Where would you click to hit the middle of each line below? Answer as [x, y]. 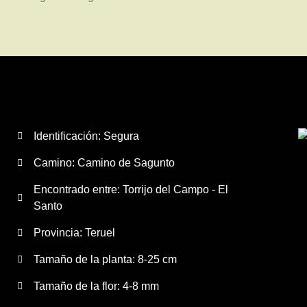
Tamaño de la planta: [86, 259]
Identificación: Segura [86, 136]
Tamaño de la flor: [78, 286]
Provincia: [59, 233]
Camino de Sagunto [126, 163]
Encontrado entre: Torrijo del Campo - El [131, 189]
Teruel [100, 233]
